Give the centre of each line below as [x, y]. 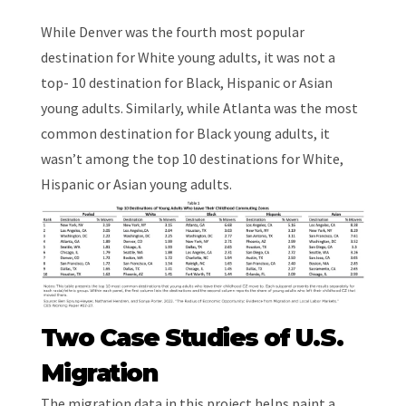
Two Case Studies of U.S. [192, 337]
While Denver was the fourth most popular [172, 32]
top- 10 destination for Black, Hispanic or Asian [186, 83]
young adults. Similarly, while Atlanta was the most [199, 108]
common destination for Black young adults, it [185, 134]
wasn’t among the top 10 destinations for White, [192, 159]
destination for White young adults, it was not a [188, 58]
